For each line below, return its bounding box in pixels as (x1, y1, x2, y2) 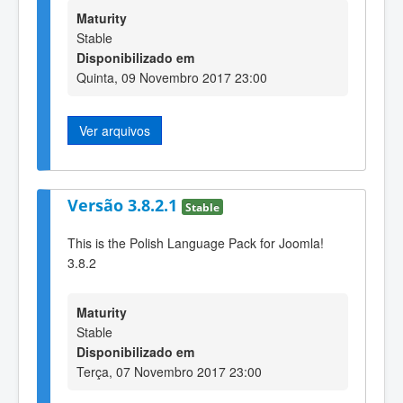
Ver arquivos (79, 121, 150, 140)
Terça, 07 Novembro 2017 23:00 (76, 362, 262, 381)
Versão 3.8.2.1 (67, 193, 182, 216)
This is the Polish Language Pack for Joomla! (67, 234, 324, 253)
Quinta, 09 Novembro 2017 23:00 (76, 68, 267, 87)
